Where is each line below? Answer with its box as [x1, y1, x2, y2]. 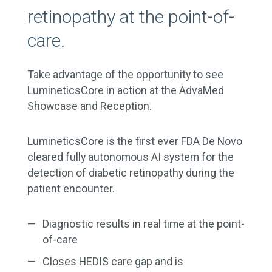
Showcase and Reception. [27, 100, 152, 112]
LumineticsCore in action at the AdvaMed [27, 84, 224, 97]
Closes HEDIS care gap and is [42, 255, 183, 268]
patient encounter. [27, 182, 115, 195]
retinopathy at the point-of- [27, 6, 234, 27]
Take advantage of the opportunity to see [27, 68, 223, 81]
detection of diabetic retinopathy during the [27, 166, 234, 179]
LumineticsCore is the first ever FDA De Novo [27, 135, 242, 148]
